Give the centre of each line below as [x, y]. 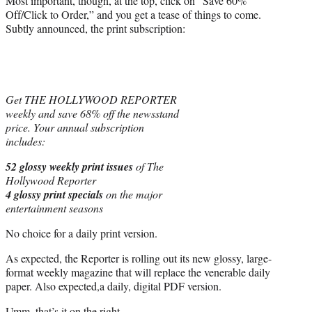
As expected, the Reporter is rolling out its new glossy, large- [139, 258]
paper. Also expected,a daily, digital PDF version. [114, 286]
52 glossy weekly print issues [69, 166]
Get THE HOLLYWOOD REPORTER [91, 99]
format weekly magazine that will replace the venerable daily [138, 272]
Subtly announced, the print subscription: [95, 28]
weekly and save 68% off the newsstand [92, 113]
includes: [25, 141]
